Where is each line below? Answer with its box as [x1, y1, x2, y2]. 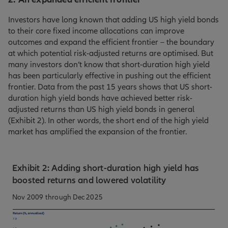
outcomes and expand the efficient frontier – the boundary [8, 37, 214, 48]
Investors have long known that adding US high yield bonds [8, 15, 219, 25]
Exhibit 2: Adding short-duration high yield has [12, 162, 199, 174]
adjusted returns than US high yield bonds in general [8, 104, 194, 115]
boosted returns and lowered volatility [12, 175, 166, 186]
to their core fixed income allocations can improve [8, 26, 184, 37]
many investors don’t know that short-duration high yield [8, 60, 210, 70]
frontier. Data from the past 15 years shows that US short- [8, 82, 212, 93]
